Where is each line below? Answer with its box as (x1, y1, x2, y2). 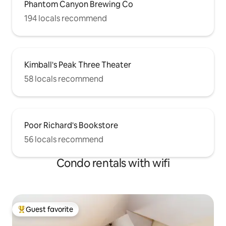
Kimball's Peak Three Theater (24, 59, 131, 70)
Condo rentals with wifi (56, 155, 170, 171)
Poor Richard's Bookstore (24, 120, 118, 131)
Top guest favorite (18, 209, 78, 218)
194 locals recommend (24, 13, 107, 24)
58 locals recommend (24, 73, 103, 84)
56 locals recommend (24, 134, 103, 145)
